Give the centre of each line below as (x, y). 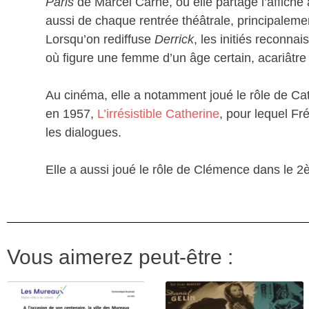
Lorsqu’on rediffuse (100, 39)
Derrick (174, 39)
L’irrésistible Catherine (158, 113)
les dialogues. (83, 132)
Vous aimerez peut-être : (120, 257)
